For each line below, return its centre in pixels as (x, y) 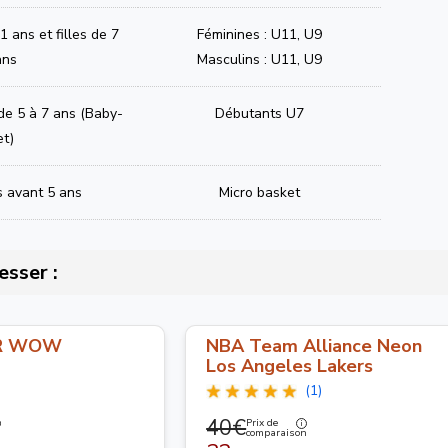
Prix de (262, 423)
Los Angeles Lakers (290, 365)
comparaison (277, 433)
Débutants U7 (260, 113)
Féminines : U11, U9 (260, 34)
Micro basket (260, 192)
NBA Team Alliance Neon (314, 345)
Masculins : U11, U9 (260, 59)
